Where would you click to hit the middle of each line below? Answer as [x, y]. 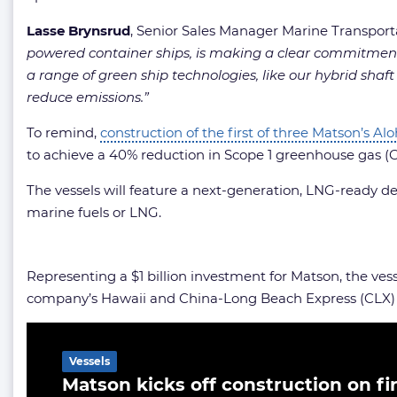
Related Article [108, 334]
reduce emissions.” [88, 97]
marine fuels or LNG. [94, 212]
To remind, [63, 132]
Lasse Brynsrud [78, 31]
